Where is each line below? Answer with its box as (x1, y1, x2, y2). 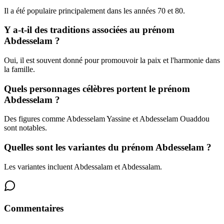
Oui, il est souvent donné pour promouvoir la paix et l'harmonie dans (4, 56, 220, 65)
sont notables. (4, 123, 47, 132)
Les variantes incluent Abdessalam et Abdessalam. (4, 162, 162, 171)
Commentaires (4, 202, 63, 213)
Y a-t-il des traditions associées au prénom (4, 24, 174, 35)
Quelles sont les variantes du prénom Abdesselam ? (4, 142, 211, 153)
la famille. (4, 65, 35, 74)
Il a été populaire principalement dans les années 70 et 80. (4, 6, 185, 15)
